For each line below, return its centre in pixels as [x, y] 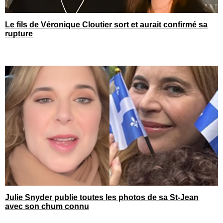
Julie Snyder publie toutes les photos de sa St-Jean [102, 197]
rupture [19, 33]
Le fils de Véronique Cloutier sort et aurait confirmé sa [106, 24]
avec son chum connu [47, 206]
